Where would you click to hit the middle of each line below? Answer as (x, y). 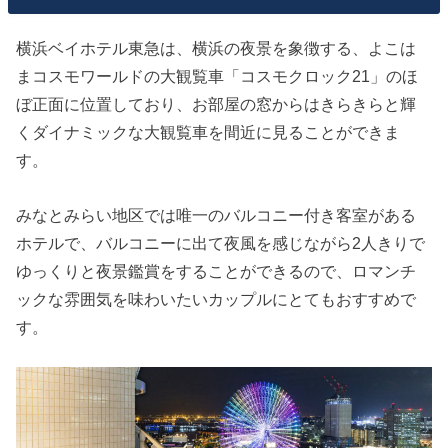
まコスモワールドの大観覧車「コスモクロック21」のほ (217, 76)
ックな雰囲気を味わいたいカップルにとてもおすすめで (216, 298)
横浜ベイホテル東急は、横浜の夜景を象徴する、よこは (216, 48)
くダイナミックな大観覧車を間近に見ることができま (208, 132)
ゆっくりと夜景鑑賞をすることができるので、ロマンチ (216, 270)
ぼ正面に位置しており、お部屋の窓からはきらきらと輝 (216, 104)
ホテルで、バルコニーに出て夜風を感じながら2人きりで (221, 242)
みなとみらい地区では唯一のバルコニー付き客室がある (216, 214)
